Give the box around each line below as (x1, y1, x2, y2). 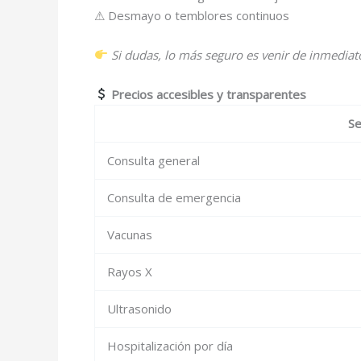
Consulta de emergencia (107, 189, 241, 205)
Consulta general (107, 151, 200, 168)
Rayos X (107, 263, 152, 280)
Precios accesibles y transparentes (111, 85, 307, 102)
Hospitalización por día (107, 337, 233, 354)
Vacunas (107, 226, 152, 243)
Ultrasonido (107, 300, 172, 317)
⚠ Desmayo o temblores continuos (94, 6, 289, 23)
